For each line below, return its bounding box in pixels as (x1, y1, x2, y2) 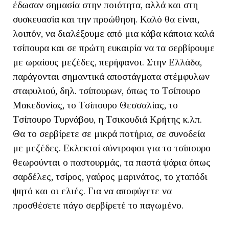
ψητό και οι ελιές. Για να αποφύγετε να (13, 186, 172, 196)
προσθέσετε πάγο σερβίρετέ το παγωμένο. (13, 200, 184, 211)
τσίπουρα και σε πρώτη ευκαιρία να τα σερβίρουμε (13, 42, 215, 53)
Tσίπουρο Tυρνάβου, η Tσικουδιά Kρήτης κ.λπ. (13, 114, 202, 125)
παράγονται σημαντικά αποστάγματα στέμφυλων (13, 71, 210, 82)
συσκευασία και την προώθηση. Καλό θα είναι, (13, 14, 199, 25)
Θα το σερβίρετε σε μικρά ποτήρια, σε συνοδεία (13, 128, 205, 139)
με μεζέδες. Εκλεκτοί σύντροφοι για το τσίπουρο (13, 143, 211, 153)
